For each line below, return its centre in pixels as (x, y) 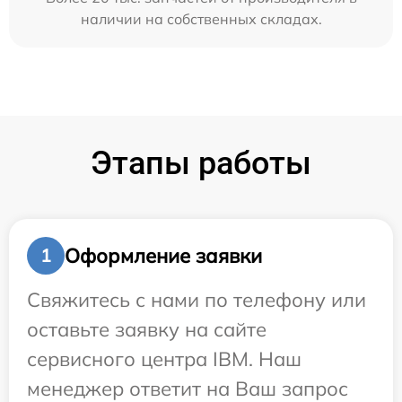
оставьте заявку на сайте (147, 330)
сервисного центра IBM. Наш (164, 359)
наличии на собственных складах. (201, 19)
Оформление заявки (163, 255)
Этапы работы (201, 164)
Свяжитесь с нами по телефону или (197, 300)
